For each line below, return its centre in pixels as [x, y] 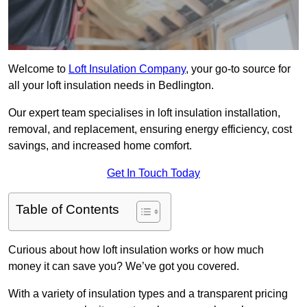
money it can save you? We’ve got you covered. [124, 267]
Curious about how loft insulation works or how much [136, 250]
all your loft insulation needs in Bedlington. [111, 86]
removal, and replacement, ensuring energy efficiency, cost [150, 130]
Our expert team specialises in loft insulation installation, [144, 113]
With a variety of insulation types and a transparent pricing [148, 294]
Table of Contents [67, 210]
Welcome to [38, 69]
